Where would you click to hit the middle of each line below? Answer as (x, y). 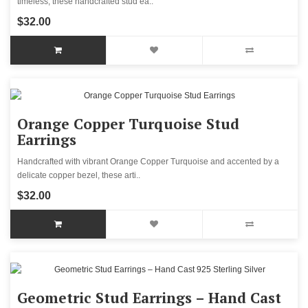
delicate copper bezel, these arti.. (79, 176)
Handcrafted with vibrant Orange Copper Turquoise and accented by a (148, 162)
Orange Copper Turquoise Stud (128, 124)
